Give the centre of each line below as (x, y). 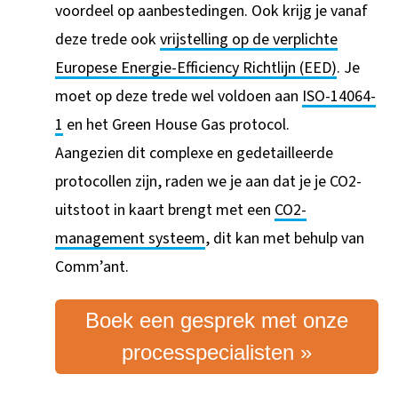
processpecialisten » (217, 352)
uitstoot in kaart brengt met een (165, 210)
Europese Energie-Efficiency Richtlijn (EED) (196, 68)
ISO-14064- (339, 96)
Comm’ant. (92, 267)
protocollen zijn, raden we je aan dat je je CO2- (209, 181)
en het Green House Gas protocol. (179, 124)
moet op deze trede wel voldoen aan (179, 96)
